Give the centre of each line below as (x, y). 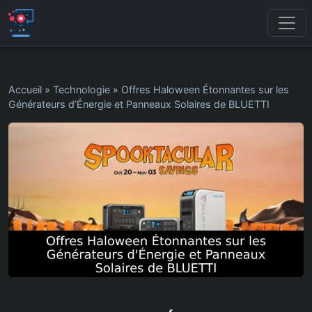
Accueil (25, 89)
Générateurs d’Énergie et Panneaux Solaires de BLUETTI (139, 104)
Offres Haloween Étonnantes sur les (205, 89)
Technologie (81, 89)
